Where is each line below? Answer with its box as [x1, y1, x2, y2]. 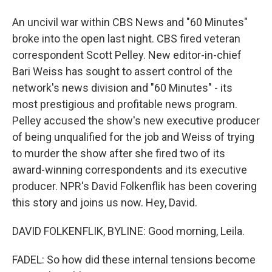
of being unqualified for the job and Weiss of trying [12, 131, 254, 143]
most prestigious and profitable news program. [12, 98, 237, 110]
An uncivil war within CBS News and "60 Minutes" [12, 16, 248, 29]
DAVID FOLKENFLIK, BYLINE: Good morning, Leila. [12, 225, 245, 237]
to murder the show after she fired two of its [12, 147, 225, 160]
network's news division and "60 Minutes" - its [12, 81, 233, 94]
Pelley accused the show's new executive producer [12, 114, 260, 127]
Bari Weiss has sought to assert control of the [12, 65, 233, 78]
